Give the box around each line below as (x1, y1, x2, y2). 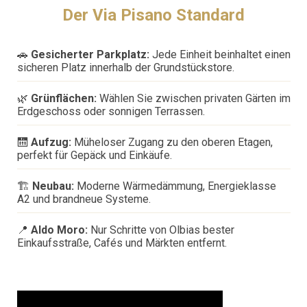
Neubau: (32, 180, 74, 193)
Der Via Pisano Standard (62, 5, 245, 25)
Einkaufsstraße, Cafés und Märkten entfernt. (16, 236, 227, 250)
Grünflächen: (30, 92, 97, 106)
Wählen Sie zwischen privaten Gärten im (96, 92, 291, 106)
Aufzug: (30, 136, 71, 149)
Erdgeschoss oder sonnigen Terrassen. (16, 105, 205, 119)
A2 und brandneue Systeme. (16, 193, 151, 206)
